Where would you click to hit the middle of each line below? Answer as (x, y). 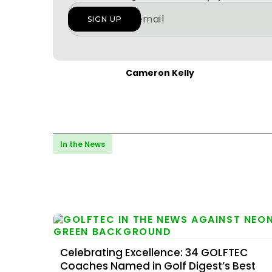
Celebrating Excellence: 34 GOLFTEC (154, 253)
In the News (83, 144)
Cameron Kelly (160, 73)
